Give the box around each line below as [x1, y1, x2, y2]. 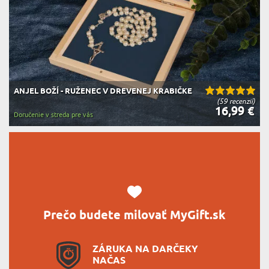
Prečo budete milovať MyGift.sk [43, 207, 226, 224]
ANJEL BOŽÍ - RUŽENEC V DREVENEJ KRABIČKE [14, 86, 192, 97]
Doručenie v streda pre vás [14, 110, 93, 119]
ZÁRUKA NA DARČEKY [92, 243, 198, 256]
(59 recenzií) [217, 97, 255, 106]
